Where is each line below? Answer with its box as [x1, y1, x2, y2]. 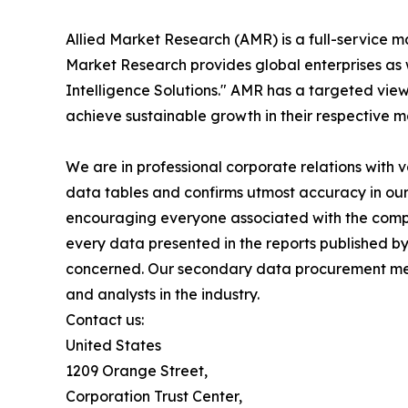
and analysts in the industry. [66, 284, 260, 303]
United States [66, 335, 161, 354]
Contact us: [66, 310, 144, 329]
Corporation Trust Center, [66, 386, 242, 405]
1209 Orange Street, [66, 361, 208, 380]
